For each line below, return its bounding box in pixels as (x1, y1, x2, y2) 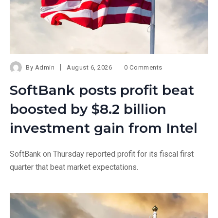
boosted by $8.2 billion (10, 101, 166, 117)
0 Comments (124, 64, 163, 71)
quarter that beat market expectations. (10, 163, 138, 172)
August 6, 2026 (67, 64, 112, 71)
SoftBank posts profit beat (10, 82, 194, 98)
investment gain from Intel (10, 120, 198, 136)
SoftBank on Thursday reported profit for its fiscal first (10, 149, 194, 159)
